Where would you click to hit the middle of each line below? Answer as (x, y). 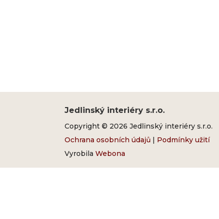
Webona (110, 153)
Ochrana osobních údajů (108, 140)
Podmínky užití (183, 140)
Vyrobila (80, 153)
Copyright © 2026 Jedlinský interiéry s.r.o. (139, 126)
